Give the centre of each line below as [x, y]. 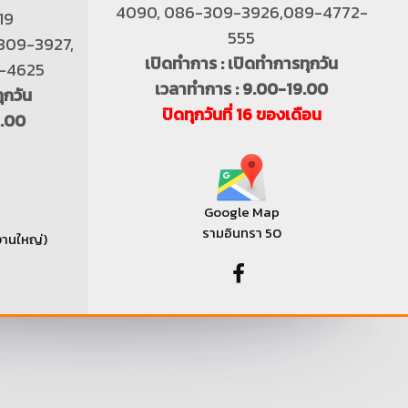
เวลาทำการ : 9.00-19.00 [241, 89]
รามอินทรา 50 [241, 233]
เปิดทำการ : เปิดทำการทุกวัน [241, 64]
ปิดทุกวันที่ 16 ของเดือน [241, 115]
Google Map [241, 212]
